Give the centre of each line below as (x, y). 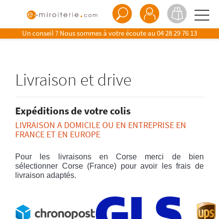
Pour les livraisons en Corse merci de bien (109, 157)
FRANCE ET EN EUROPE (58, 134)
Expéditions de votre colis (73, 111)
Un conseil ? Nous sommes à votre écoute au (89, 33)
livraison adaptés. (46, 175)
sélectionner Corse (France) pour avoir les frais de (109, 166)
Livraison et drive (74, 79)
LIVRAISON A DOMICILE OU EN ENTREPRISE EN (101, 125)
